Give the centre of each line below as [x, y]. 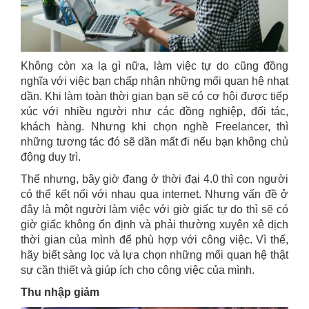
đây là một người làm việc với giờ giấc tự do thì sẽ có [154, 210]
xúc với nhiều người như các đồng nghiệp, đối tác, [154, 112]
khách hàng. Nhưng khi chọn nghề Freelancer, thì [154, 127]
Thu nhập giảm [60, 292]
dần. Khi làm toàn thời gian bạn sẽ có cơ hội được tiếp [154, 97]
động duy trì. [51, 157]
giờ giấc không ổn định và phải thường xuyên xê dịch [154, 225]
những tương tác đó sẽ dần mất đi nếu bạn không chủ [154, 142]
